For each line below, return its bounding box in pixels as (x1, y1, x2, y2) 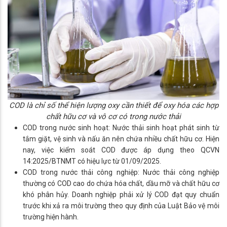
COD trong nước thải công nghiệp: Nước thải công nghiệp (23, 168, 219, 177)
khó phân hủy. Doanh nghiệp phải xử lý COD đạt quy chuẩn (23, 191, 219, 199)
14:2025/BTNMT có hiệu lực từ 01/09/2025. (23, 157, 161, 166)
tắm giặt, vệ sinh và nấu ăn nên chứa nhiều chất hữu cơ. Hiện (23, 135, 219, 143)
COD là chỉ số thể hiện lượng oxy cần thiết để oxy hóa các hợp (9, 101, 218, 110)
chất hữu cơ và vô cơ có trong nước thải (46, 112, 181, 122)
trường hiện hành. (23, 213, 79, 221)
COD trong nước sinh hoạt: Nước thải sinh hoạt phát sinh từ (23, 124, 219, 132)
